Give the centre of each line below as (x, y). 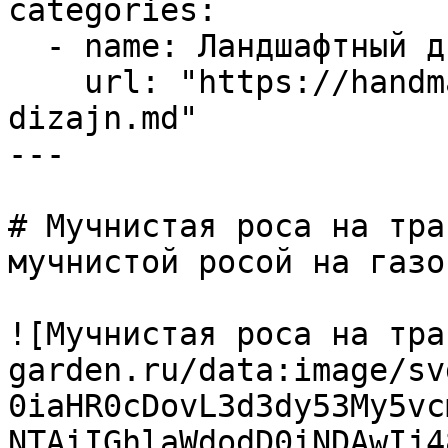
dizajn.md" (103, 118)
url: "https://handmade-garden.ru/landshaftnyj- (46, 82)
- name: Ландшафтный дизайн (27, 46)
